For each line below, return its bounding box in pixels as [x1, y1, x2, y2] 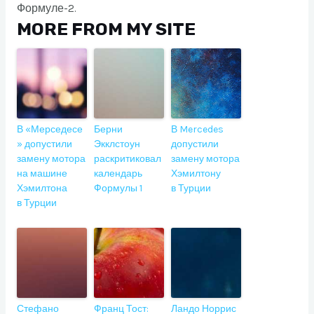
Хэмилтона [16, 182, 67, 194]
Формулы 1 [93, 182, 142, 194]
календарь [93, 168, 142, 179]
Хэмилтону [170, 168, 221, 179]
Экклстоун [93, 138, 140, 150]
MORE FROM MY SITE [16, 19, 196, 39]
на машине [16, 168, 67, 179]
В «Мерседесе [16, 123, 83, 135]
